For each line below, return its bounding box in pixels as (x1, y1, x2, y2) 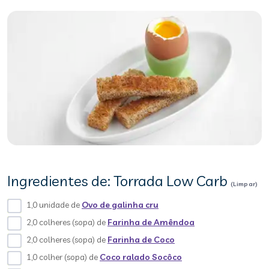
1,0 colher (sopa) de (26, 252, 100, 262)
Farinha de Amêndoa (107, 217, 195, 228)
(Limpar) (231, 180, 258, 188)
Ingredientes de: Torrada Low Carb (7, 172, 231, 190)
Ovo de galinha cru (82, 199, 159, 210)
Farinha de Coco (107, 234, 175, 245)
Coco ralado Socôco (100, 252, 182, 262)
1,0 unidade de (26, 199, 82, 210)
